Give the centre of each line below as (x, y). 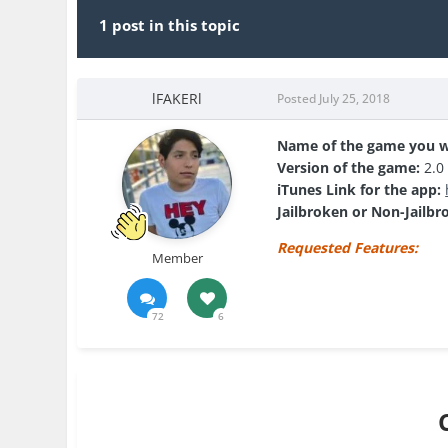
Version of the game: (349, 168)
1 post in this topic (170, 25)
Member (177, 258)
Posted (298, 99)
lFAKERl (177, 99)
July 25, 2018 (355, 99)
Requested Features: (350, 248)
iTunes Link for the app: (359, 190)
